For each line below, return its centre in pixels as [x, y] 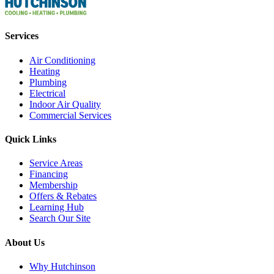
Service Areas [56, 163]
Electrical [47, 93]
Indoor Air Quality [65, 104]
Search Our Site [60, 218]
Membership [54, 185]
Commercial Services [70, 115]
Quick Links [31, 139]
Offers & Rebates [63, 196]
